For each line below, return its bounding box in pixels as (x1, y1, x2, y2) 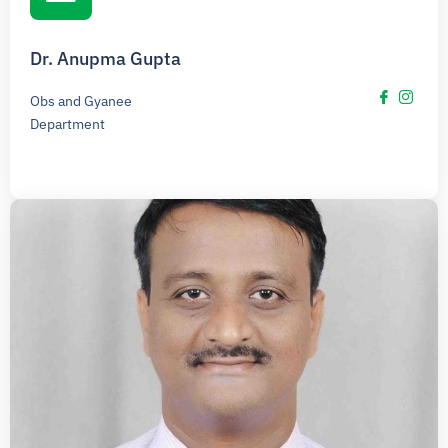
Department (30, 115, 105, 134)
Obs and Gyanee (30, 92, 132, 111)
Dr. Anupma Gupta (30, 47, 181, 71)
